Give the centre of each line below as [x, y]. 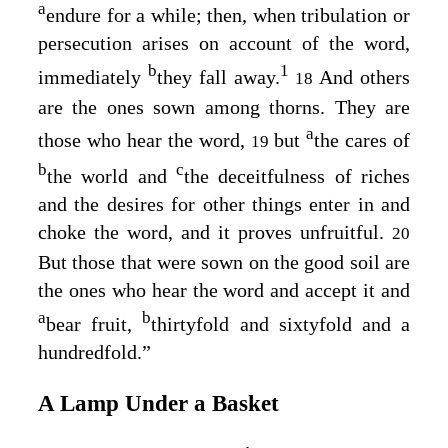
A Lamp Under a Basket [158, 403]
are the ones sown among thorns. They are [224, 106]
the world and [111, 176]
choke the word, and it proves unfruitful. [211, 232]
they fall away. [218, 76]
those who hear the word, [141, 140]
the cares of [362, 140]
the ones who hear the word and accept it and [224, 290]
